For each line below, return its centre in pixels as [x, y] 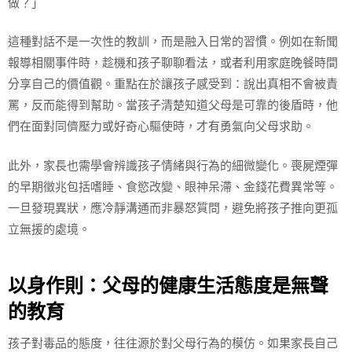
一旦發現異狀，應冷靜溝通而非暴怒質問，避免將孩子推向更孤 [173, 208]
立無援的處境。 [49, 229]
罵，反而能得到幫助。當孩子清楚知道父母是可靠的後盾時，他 [173, 105]
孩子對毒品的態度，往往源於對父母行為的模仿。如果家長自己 [173, 343]
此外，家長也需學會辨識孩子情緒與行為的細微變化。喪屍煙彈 [173, 165]
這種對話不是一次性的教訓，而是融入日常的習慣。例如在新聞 [173, 42]
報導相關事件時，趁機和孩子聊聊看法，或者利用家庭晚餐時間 [173, 63]
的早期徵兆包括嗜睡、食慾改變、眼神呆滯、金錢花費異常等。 [173, 187]
